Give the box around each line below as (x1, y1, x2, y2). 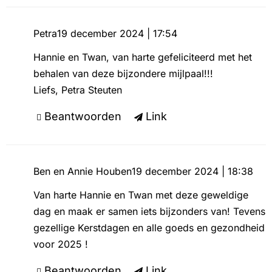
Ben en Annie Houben (33, 165, 132, 177)
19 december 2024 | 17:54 (56, 27, 177, 39)
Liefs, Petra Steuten (33, 84, 122, 96)
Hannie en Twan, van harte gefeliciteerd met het (33, 51, 252, 63)
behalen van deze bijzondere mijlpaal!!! (33, 67, 213, 80)
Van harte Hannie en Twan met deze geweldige (33, 189, 248, 201)
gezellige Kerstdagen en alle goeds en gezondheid (33, 222, 265, 234)
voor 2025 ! (33, 238, 88, 250)
